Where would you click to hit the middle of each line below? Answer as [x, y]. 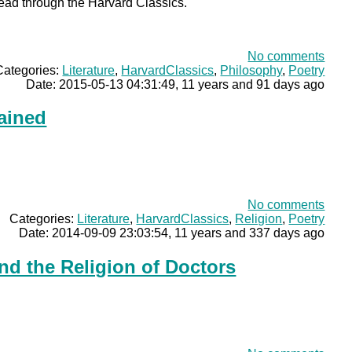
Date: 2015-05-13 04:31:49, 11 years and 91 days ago [176, 84]
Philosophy [251, 70]
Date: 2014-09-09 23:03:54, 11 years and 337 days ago [172, 233]
